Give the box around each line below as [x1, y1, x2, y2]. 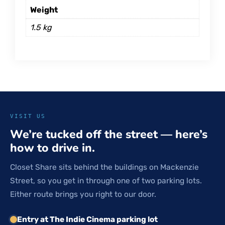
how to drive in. [10, 140, 95, 156]
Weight [30, 5, 58, 15]
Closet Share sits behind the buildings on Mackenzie [10, 163, 199, 172]
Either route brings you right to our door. [10, 190, 156, 199]
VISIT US [10, 113, 46, 120]
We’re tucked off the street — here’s [10, 127, 207, 143]
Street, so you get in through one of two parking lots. [10, 176, 202, 186]
